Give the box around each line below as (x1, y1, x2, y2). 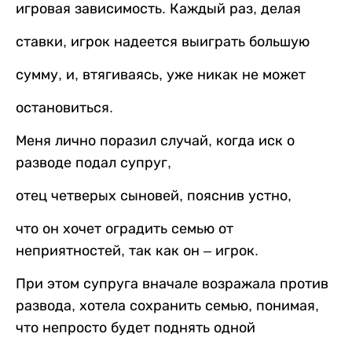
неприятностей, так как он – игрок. (16, 243, 258, 259)
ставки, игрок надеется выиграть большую (16, 34, 310, 50)
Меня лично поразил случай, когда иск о (16, 133, 295, 149)
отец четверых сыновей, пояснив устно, (16, 188, 291, 204)
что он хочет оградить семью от (16, 221, 233, 237)
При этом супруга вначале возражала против (16, 276, 328, 292)
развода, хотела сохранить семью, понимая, (16, 298, 319, 314)
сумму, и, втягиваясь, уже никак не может (16, 67, 306, 83)
